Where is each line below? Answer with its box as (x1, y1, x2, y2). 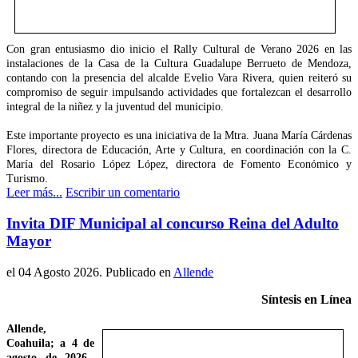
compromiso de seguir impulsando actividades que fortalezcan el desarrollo (6, 86, 352, 99)
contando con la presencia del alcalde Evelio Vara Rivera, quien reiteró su (6, 72, 352, 85)
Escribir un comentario (66, 185, 180, 200)
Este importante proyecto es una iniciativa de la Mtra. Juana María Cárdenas (6, 129, 352, 142)
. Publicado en (99, 265, 173, 279)
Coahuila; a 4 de (6, 336, 94, 349)
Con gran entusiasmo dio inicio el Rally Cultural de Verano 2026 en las (6, 43, 352, 56)
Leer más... (6, 185, 62, 200)
